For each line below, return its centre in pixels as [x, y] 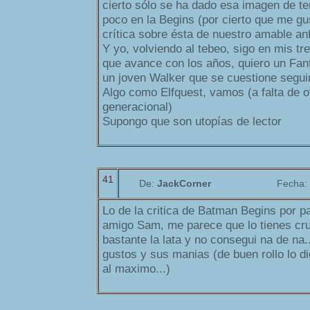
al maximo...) [136, 269]
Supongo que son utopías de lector [192, 122]
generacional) [137, 107]
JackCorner [184, 184]
